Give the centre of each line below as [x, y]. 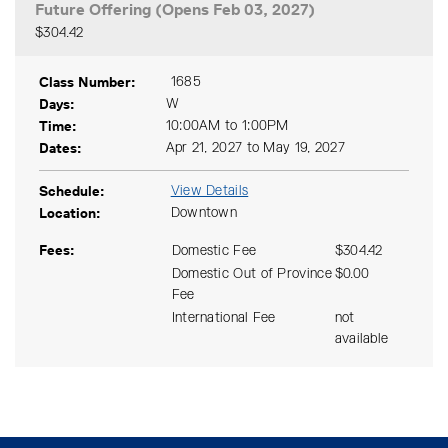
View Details [209, 191]
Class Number [85, 82]
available [361, 339]
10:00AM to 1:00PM [227, 126]
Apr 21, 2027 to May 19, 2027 [255, 148]
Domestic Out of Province [251, 274]
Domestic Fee [214, 251]
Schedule [69, 191]
